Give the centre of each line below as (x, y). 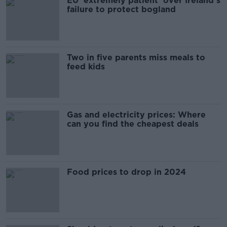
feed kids (86, 67)
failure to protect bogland (121, 9)
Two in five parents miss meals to (136, 58)
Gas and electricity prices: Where (136, 115)
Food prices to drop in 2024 (126, 172)
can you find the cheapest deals (133, 124)
